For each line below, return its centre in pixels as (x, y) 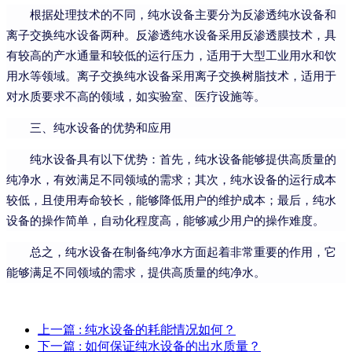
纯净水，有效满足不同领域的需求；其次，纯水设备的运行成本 (171, 180)
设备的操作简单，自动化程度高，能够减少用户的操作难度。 (165, 221)
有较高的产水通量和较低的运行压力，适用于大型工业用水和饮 (171, 56)
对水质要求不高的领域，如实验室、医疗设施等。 (136, 97)
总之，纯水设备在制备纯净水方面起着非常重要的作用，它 (183, 253)
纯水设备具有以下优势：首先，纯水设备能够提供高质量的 (183, 160)
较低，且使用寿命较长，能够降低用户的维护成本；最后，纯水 (171, 201)
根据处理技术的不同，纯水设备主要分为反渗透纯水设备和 (183, 15)
